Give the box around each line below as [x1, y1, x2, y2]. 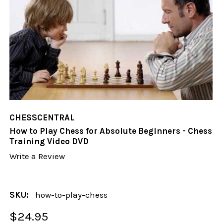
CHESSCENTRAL [9, 112, 75, 123]
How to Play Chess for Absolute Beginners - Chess [9, 126, 213, 136]
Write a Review [9, 151, 65, 162]
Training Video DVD [9, 136, 89, 147]
